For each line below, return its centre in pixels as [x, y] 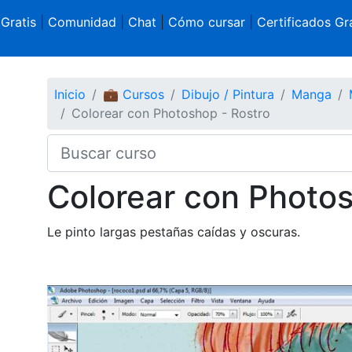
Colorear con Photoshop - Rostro [170, 113]
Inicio [70, 94]
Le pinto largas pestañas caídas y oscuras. [173, 231]
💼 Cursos [133, 94]
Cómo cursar [206, 22]
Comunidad [82, 22]
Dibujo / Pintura [227, 94]
